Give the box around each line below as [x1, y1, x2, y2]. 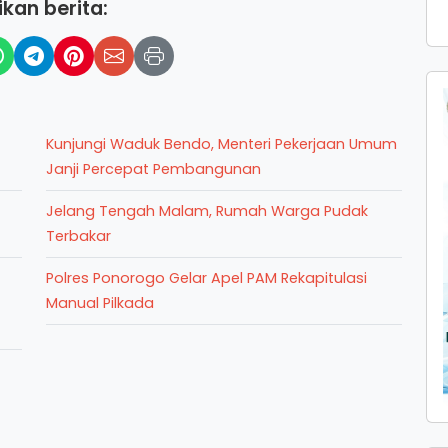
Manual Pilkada [46, 293, 154, 313]
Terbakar [46, 226, 111, 246]
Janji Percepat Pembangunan [46, 159, 261, 179]
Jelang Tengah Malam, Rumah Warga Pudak [46, 201, 368, 221]
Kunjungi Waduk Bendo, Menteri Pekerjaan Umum [46, 134, 397, 154]
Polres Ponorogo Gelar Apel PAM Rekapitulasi [46, 268, 367, 288]
